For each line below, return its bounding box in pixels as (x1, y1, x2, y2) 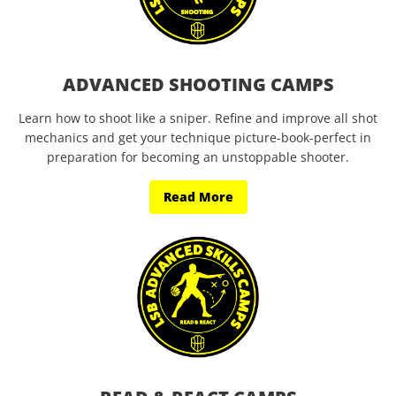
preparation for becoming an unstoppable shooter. (47, 148, 349, 165)
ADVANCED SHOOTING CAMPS (62, 72, 334, 96)
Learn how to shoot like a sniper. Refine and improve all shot (19, 110, 377, 126)
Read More (163, 188, 233, 205)
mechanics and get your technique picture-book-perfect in (25, 129, 371, 146)
